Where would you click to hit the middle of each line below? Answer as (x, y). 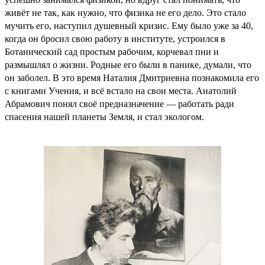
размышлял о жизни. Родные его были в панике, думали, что (128, 64)
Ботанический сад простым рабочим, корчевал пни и (112, 51)
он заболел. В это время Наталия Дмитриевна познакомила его (132, 77)
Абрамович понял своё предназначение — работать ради (119, 104)
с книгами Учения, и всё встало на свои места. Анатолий (121, 91)
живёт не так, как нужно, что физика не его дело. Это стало (125, 12)
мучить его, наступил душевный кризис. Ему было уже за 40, (129, 25)
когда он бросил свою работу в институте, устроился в (115, 38)
